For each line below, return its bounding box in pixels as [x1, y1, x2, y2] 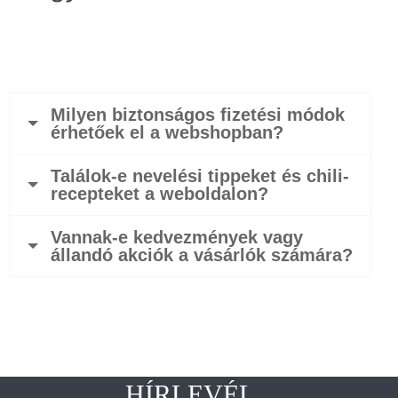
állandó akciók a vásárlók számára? [51, 244, 353, 265]
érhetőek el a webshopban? [51, 122, 283, 142]
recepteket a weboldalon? [51, 183, 268, 203]
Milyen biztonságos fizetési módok [51, 104, 345, 124]
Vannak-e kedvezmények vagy [51, 227, 303, 247]
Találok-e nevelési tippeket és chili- [51, 165, 349, 186]
